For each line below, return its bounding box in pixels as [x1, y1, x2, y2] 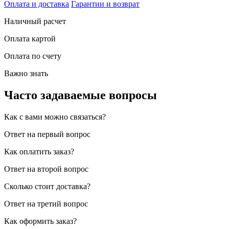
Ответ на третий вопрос [4, 199, 88, 208]
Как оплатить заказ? [4, 147, 74, 156]
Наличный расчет [4, 16, 66, 26]
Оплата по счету [4, 51, 61, 60]
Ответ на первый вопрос [4, 129, 90, 139]
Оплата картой [4, 34, 56, 43]
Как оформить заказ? [4, 216, 77, 225]
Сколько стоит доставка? [4, 181, 90, 191]
